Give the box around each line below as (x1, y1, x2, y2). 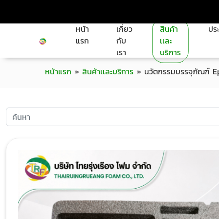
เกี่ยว (116, 23, 132, 35)
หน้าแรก (45, 66, 71, 77)
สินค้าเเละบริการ (82, 66, 133, 77)
